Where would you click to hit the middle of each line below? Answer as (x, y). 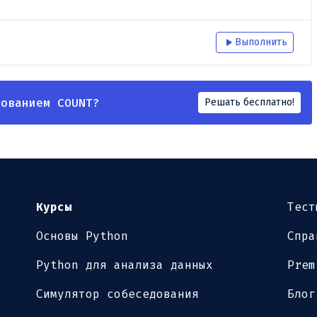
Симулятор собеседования (118, 294)
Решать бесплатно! (249, 103)
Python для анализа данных (125, 265)
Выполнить (261, 42)
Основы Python (82, 236)
